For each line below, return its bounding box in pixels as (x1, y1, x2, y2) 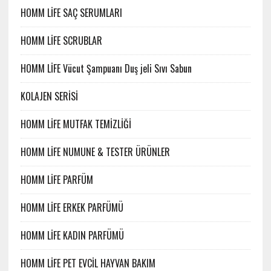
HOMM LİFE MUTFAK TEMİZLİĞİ (20, 117, 131, 132)
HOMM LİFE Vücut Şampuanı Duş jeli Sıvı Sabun (20, 61, 192, 76)
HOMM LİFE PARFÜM (20, 172, 93, 188)
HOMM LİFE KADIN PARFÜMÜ (20, 228, 124, 243)
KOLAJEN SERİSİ (20, 89, 78, 104)
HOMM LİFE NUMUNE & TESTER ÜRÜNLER (20, 145, 170, 160)
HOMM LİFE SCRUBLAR (20, 33, 102, 48)
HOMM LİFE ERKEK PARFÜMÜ (20, 200, 123, 215)
